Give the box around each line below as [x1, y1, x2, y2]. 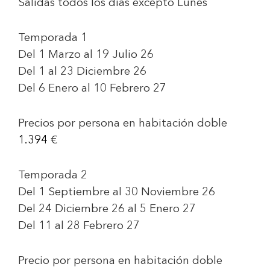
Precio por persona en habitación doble [18, 256, 222, 267]
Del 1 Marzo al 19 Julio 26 [18, 49, 154, 61]
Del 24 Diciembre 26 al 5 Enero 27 [18, 204, 196, 215]
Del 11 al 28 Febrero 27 [18, 221, 140, 232]
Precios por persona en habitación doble [18, 118, 227, 130]
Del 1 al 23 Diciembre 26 [18, 66, 146, 78]
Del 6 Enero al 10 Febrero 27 [18, 83, 166, 95]
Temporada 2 [18, 170, 87, 181]
